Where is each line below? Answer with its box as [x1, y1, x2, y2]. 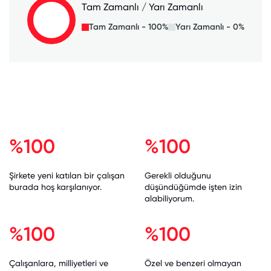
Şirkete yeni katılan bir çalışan [9, 170, 125, 180]
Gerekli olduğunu [145, 170, 211, 180]
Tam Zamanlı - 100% [89, 22, 168, 33]
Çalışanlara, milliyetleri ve [9, 258, 108, 268]
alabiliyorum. [145, 193, 194, 203]
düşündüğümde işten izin [145, 181, 242, 192]
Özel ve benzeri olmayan [145, 258, 241, 268]
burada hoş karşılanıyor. [9, 181, 102, 192]
